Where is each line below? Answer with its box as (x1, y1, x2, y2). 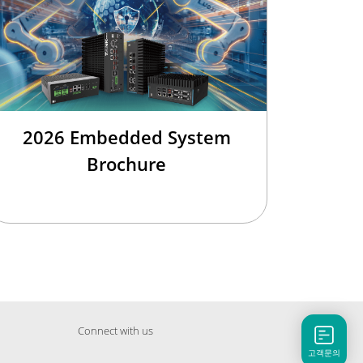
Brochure (87, 152, 166, 177)
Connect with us (78, 323, 153, 339)
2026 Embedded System (22, 125, 231, 150)
